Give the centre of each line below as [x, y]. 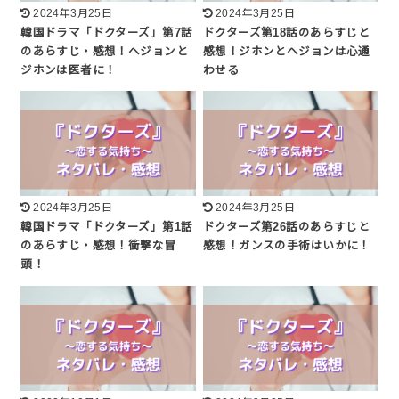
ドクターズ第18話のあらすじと [287, 33]
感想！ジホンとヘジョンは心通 [287, 52]
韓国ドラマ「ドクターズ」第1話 [107, 228]
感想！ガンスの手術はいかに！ [287, 246]
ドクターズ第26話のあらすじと [287, 228]
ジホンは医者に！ [69, 70]
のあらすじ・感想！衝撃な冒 [98, 246]
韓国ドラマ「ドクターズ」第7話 [107, 33]
